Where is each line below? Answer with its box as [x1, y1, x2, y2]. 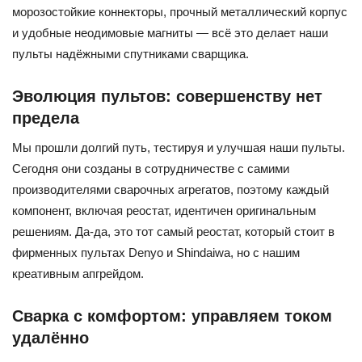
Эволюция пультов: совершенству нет [12, 87, 322, 106]
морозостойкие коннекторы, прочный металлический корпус [12, 5, 347, 19]
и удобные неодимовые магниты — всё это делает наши [12, 26, 328, 40]
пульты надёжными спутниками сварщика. [12, 47, 249, 61]
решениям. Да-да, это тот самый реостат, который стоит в [12, 225, 335, 239]
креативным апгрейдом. [12, 267, 144, 281]
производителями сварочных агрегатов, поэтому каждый [12, 183, 329, 197]
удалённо [12, 329, 89, 347]
